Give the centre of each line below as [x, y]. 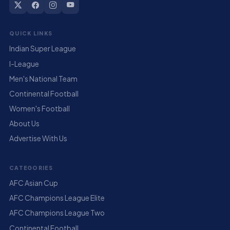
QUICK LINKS [31, 33]
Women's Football [39, 109]
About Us [24, 124]
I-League [24, 64]
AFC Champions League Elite [57, 198]
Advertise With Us [38, 139]
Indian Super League [42, 49]
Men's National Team [43, 79]
